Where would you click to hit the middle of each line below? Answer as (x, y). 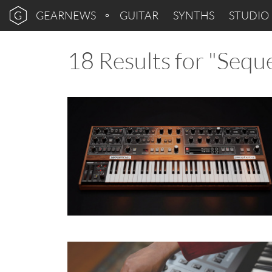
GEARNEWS (66, 15)
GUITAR (139, 15)
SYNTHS (194, 15)
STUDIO (249, 15)
